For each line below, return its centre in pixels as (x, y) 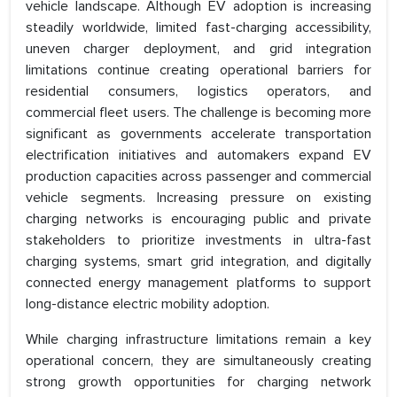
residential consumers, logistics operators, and (198, 92)
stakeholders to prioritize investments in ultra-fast (198, 241)
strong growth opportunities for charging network (198, 382)
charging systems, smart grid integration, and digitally (198, 262)
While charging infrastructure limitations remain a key (198, 340)
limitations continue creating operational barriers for (198, 70)
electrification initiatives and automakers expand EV (198, 156)
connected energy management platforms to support (198, 283)
